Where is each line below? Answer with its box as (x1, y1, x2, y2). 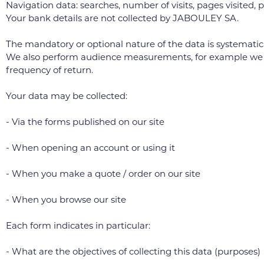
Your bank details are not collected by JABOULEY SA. (6, 12, 239, 24)
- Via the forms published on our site (6, 116, 164, 127)
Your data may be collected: (6, 90, 127, 101)
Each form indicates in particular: (6, 220, 150, 231)
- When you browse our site (6, 194, 126, 205)
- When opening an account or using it (6, 142, 175, 153)
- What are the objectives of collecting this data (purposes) (6, 246, 260, 257)
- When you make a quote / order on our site (6, 168, 200, 179)
